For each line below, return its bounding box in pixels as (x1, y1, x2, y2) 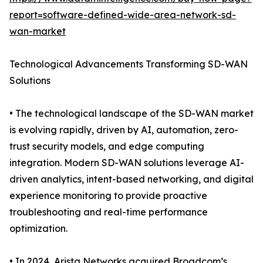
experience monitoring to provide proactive (9, 190, 207, 202)
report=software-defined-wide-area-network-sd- (9, 9, 236, 21)
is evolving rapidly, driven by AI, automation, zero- (9, 124, 238, 136)
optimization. (9, 222, 68, 235)
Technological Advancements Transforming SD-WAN (9, 58, 248, 70)
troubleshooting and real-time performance (9, 206, 208, 218)
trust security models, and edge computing (9, 140, 204, 153)
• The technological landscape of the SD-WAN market (9, 107, 254, 120)
